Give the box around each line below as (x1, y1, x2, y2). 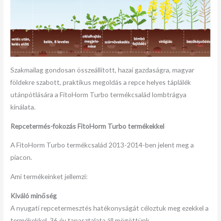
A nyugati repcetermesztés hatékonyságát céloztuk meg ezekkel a (10, 203, 209, 212)
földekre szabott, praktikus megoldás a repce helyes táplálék (10, 77, 191, 86)
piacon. (10, 153, 33, 162)
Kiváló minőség (10, 191, 57, 200)
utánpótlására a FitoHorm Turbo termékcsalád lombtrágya (10, 90, 187, 99)
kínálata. (10, 102, 36, 111)
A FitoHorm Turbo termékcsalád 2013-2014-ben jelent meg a (10, 141, 194, 149)
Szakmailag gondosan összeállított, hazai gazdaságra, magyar (10, 65, 195, 74)
